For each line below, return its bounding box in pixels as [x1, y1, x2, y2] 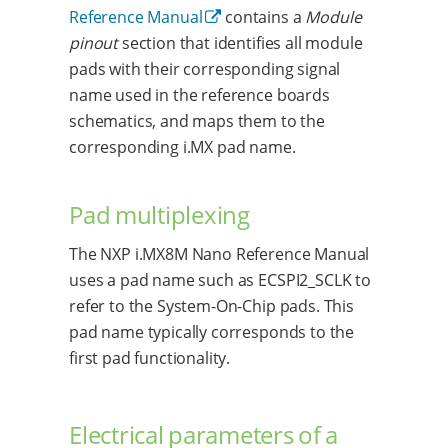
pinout [69, 31, 119, 54]
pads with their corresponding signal [69, 57, 341, 80]
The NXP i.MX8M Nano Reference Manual [69, 242, 370, 265]
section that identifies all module [118, 31, 363, 54]
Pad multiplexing [69, 197, 250, 231]
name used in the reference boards [69, 83, 330, 106]
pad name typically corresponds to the [69, 320, 355, 343]
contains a [221, 5, 306, 28]
